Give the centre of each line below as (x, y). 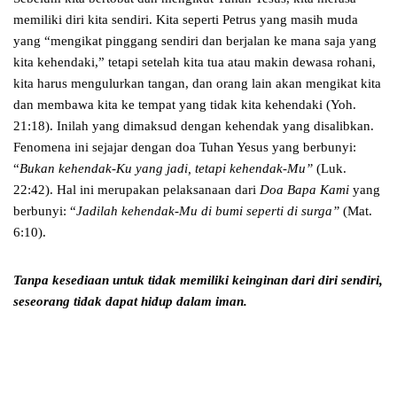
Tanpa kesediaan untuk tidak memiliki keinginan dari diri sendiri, (198, 280)
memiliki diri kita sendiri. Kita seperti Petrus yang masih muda (186, 20)
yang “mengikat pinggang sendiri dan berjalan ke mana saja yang (195, 41)
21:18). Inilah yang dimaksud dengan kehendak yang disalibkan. (194, 126)
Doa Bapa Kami (304, 190)
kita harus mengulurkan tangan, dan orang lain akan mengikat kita (197, 84)
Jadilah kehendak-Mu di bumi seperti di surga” (210, 211)
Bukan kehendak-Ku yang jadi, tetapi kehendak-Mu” (166, 169)
